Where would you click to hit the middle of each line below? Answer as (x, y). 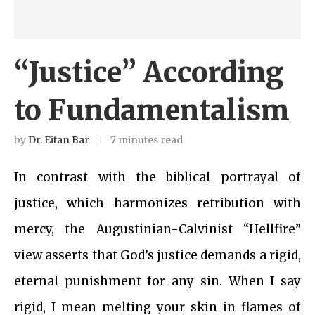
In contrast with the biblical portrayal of (157, 178)
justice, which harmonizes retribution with (157, 204)
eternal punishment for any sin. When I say (157, 282)
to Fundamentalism (152, 111)
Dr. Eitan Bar (59, 140)
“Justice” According (149, 73)
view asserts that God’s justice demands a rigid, (157, 256)
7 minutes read (147, 140)
